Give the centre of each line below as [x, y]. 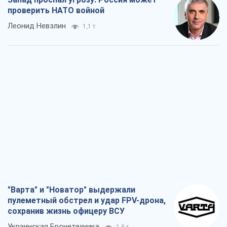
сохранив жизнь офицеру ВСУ [66, 211]
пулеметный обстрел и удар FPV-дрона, [87, 201]
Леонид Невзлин [37, 26]
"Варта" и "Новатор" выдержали [71, 190]
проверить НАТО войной [56, 11]
